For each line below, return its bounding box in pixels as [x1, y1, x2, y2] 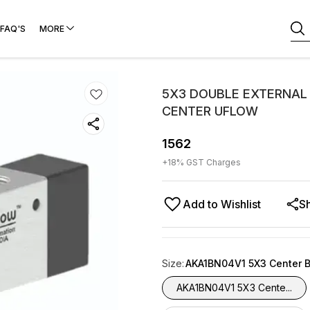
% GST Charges [176, 157, 241, 167]
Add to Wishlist [183, 197, 261, 211]
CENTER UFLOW [162, 104, 258, 118]
